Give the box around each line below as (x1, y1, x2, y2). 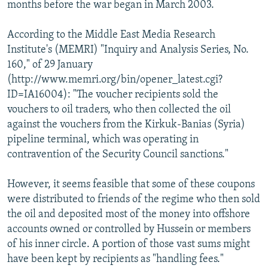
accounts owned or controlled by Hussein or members (7, 223, 251, 235)
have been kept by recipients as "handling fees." (7, 253, 224, 265)
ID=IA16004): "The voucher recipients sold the (7, 89, 218, 100)
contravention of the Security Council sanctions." (7, 148, 229, 160)
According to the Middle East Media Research (7, 29, 215, 41)
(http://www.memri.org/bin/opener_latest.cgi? (7, 74, 223, 86)
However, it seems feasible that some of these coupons (7, 178, 255, 190)
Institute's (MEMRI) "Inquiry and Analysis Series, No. (7, 44, 249, 56)
